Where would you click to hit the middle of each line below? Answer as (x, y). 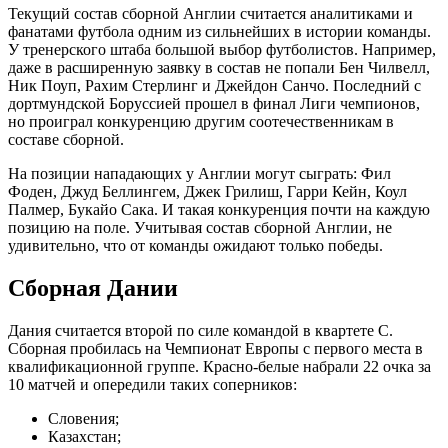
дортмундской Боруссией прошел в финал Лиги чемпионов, (214, 103)
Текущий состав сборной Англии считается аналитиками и (210, 13)
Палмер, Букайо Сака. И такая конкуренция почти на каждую (219, 209)
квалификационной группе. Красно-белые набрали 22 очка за (219, 366)
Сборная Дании (93, 287)
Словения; (83, 418)
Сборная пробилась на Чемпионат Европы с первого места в (215, 348)
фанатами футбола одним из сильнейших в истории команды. (219, 31)
